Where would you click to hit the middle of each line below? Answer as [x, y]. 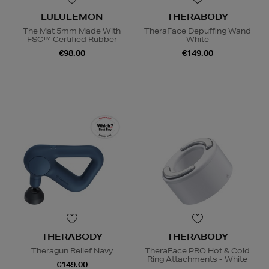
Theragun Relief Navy [72, 251]
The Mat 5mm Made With [72, 31]
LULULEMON [72, 17]
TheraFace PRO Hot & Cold [197, 251]
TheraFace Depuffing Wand [197, 31]
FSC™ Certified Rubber [72, 40]
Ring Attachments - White [197, 259]
